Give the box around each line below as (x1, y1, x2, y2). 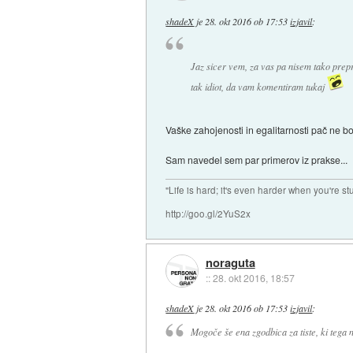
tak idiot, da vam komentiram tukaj (190, 80, 327, 93)
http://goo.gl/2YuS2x (165, 206, 251, 220)
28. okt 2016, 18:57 (212, 271, 295, 285)
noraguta (205, 254, 255, 272)
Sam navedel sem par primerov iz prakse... (165, 152, 348, 166)
